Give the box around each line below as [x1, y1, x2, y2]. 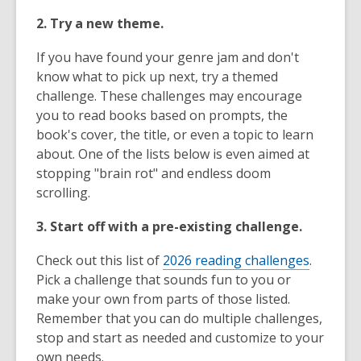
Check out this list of [36, 251, 163, 269]
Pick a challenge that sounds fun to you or [36, 271, 291, 288]
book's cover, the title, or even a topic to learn [36, 126, 313, 143]
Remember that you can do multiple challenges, [36, 309, 322, 327]
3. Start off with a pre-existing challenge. [36, 218, 302, 235]
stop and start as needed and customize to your [36, 329, 324, 346]
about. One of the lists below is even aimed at [36, 145, 309, 163]
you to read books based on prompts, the [36, 106, 288, 124]
